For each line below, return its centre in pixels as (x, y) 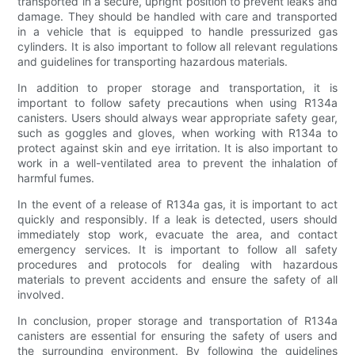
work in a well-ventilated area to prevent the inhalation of (177, 162)
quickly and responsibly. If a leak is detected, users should (177, 219)
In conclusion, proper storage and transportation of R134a (177, 320)
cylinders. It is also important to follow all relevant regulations (177, 46)
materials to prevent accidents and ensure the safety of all (177, 279)
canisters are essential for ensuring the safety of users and (177, 335)
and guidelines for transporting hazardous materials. (153, 61)
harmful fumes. (56, 177)
